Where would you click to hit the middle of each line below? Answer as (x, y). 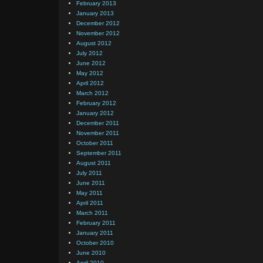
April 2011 (90, 203)
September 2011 (99, 153)
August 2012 (94, 43)
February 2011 (96, 223)
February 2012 (96, 103)
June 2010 (91, 253)
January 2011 (95, 233)
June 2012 (91, 63)
